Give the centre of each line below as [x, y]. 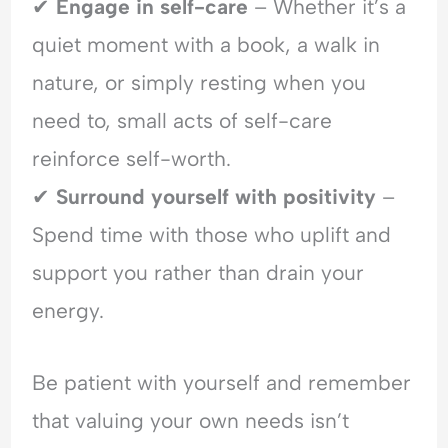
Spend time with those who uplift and [212, 234]
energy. [68, 310]
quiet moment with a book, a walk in [206, 44]
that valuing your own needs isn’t [191, 421]
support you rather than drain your [198, 272]
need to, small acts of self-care [182, 120]
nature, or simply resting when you [199, 82]
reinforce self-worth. [132, 158]
